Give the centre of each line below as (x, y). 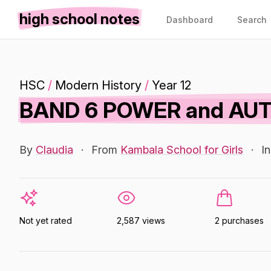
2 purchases (239, 220)
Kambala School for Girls (182, 150)
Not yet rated (46, 220)
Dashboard (190, 20)
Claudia (54, 150)
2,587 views (141, 220)
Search (252, 20)
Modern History (98, 85)
